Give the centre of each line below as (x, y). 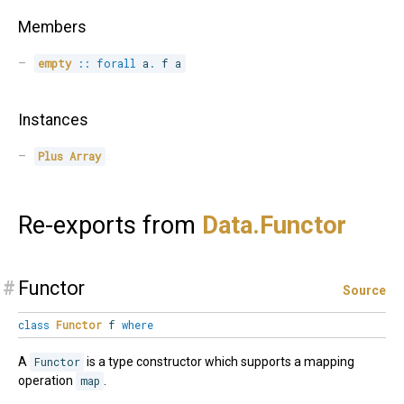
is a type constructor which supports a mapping (220, 362)
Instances (53, 120)
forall (117, 64)
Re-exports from (110, 226)
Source (364, 291)
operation (47, 381)
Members (52, 28)
